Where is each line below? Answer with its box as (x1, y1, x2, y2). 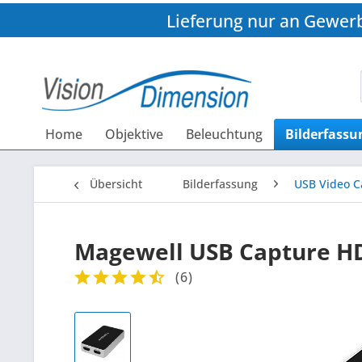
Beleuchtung (186, 125, 263, 144)
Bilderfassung (183, 176, 258, 192)
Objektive (105, 125, 163, 144)
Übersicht (90, 176, 142, 192)
